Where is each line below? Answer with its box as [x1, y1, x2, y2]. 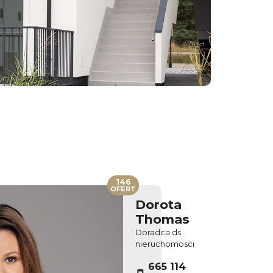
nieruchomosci [135, 239, 194, 249]
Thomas [135, 211, 190, 227]
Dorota [135, 197, 182, 213]
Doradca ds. [135, 228, 183, 238]
